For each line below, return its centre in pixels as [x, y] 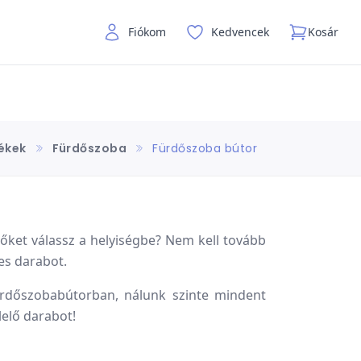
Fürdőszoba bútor [205, 148]
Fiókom [147, 32]
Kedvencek [240, 32]
